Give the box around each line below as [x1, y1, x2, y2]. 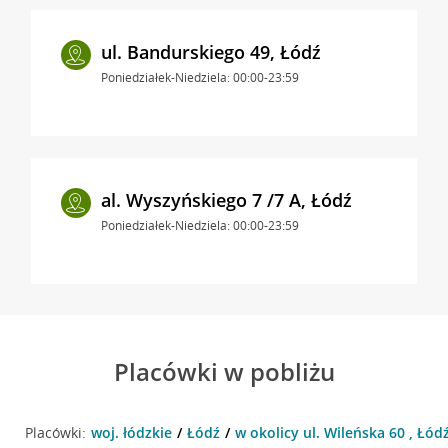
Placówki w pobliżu [113, 354, 335, 388]
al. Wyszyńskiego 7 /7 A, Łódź [100, 187, 352, 212]
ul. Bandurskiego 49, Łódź [100, 39, 321, 64]
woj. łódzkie [90, 422, 172, 442]
